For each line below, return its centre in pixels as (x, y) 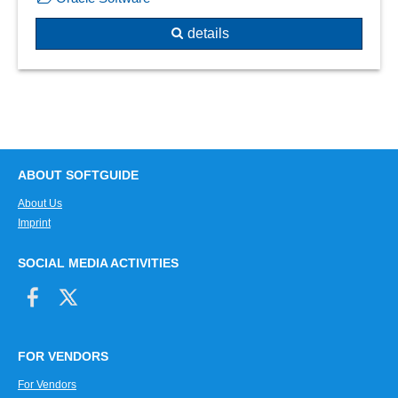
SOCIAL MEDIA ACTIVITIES (98, 263)
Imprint (34, 223)
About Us (40, 203)
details (208, 33)
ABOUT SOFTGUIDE (78, 175)
